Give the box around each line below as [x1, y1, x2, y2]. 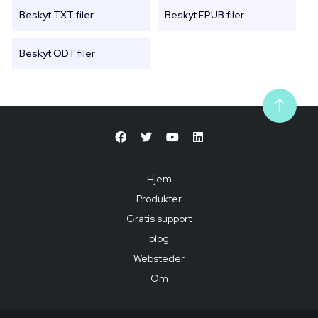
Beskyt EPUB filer [165, 9, 245, 22]
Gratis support [126, 212, 192, 226]
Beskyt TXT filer [19, 9, 94, 22]
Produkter [136, 192, 182, 206]
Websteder [133, 252, 185, 265]
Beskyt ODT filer [19, 47, 95, 60]
